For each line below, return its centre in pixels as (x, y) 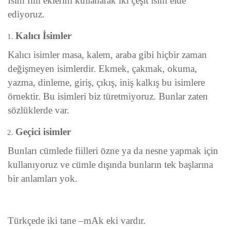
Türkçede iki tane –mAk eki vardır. (77, 221)
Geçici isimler (43, 132)
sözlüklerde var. (39, 110)
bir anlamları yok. (43, 179)
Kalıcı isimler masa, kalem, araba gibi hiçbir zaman (107, 55)
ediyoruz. (26, 14)
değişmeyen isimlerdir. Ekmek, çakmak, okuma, (102, 69)
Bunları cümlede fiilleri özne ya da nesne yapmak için (113, 151)
